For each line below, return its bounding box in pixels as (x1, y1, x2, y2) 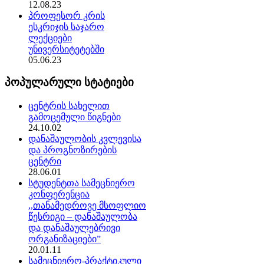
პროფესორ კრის (28, 10, 105, 21)
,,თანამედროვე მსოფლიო (28, 200, 146, 211)
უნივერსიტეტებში (28, 44, 104, 54)
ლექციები (28, 32, 72, 43)
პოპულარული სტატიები (5, 76, 134, 89)
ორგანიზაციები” (28, 234, 101, 245)
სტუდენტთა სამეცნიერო (28, 178, 135, 189)
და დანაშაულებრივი (28, 223, 120, 233)
